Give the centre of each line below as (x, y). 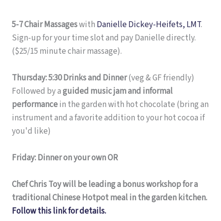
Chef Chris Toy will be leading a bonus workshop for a (105, 185)
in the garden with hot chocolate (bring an (133, 104)
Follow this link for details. (59, 211)
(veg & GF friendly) (161, 78)
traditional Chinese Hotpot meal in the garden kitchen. (110, 198)
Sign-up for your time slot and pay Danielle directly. (104, 38)
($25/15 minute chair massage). (67, 51)
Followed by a (37, 91)
